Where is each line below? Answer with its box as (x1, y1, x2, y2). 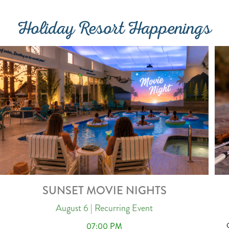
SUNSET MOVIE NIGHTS (42, 182, 167, 198)
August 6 (56, 201, 88, 215)
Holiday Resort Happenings (17, 18, 212, 43)
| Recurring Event (90, 201, 153, 215)
